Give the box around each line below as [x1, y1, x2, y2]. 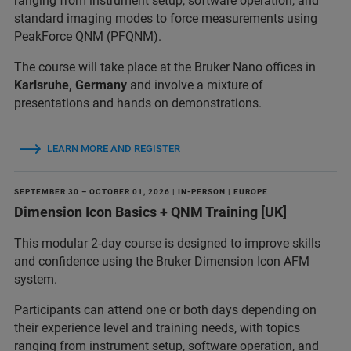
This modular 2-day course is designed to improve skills [14, 236, 320, 251]
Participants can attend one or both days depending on [14, 302, 317, 317]
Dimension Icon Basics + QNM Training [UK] [14, 204, 287, 220]
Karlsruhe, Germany [14, 78, 127, 92]
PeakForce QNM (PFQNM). [14, 29, 161, 44]
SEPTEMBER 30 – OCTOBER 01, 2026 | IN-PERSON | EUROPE [14, 187, 268, 196]
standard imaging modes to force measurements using [14, 11, 317, 26]
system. [14, 272, 57, 287]
